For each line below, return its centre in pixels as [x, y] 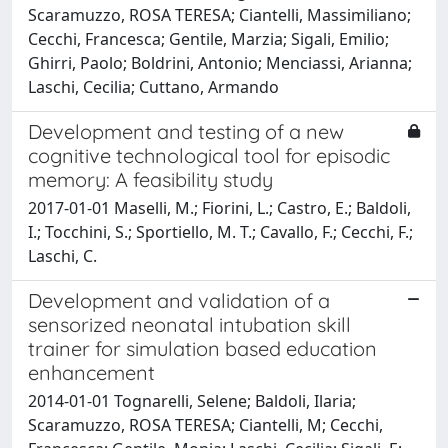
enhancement [91, 372]
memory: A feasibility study [150, 179]
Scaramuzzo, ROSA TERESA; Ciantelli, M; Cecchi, [205, 424]
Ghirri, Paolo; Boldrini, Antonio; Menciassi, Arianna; [220, 62]
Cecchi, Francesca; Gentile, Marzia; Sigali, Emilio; [208, 38]
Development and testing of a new [186, 131]
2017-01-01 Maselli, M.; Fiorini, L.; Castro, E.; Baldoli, [219, 207]
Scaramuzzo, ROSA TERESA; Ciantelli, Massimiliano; [219, 14]
